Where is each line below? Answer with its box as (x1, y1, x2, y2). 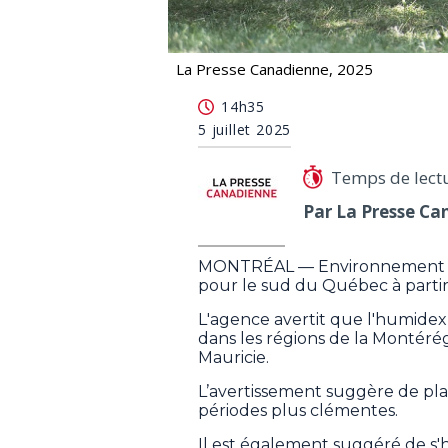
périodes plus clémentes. (198, 400, 398, 420)
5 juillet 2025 (198, 119, 292, 139)
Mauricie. (198, 347, 269, 367)
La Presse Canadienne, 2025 (176, 58, 373, 79)
